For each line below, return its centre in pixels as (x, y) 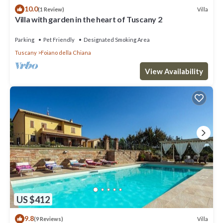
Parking (25, 40)
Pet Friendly (59, 40)
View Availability (174, 71)
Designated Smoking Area (117, 40)
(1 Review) (51, 9)
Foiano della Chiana (66, 53)
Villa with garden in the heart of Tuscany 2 (89, 19)
